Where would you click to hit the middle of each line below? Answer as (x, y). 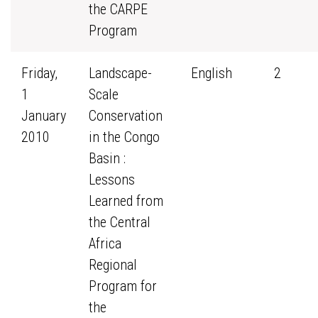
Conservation (126, 116)
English (212, 73)
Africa (105, 243)
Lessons (112, 180)
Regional (113, 265)
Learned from (126, 201)
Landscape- (120, 73)
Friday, (39, 73)
